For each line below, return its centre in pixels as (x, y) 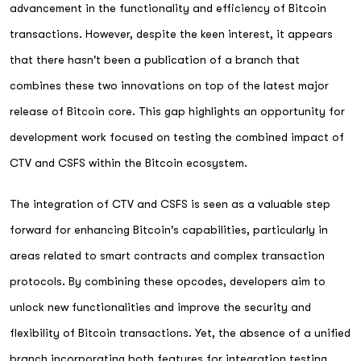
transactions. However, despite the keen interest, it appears (171, 34)
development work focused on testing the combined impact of (177, 137)
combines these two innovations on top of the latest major (169, 85)
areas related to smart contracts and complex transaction (167, 255)
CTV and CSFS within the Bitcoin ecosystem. (129, 163)
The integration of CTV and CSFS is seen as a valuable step (170, 203)
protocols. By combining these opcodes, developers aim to (168, 281)
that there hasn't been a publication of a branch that (155, 60)
